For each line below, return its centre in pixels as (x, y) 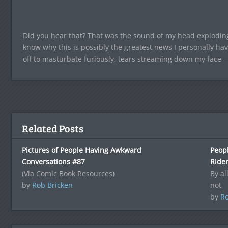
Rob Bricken (52, 185)
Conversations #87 (53, 162)
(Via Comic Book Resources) (68, 174)
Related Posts (52, 129)
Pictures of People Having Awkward (81, 150)
